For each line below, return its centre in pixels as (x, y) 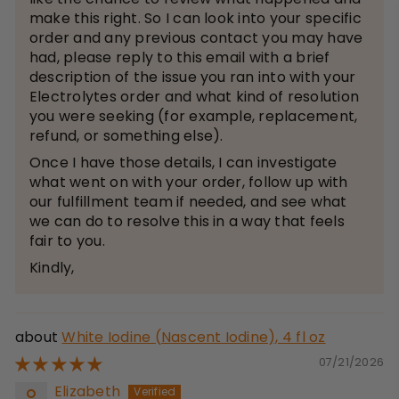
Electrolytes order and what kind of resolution (195, 97)
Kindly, (52, 268)
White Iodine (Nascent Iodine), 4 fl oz (194, 338)
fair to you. (67, 241)
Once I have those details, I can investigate (183, 163)
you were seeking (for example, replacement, (194, 117)
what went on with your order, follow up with (189, 183)
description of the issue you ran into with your (193, 77)
